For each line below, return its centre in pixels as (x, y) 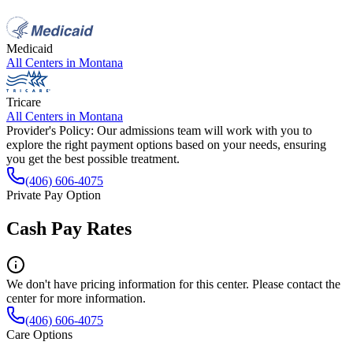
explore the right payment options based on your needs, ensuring (166, 144)
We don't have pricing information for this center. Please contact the (173, 284)
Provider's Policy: (50, 130)
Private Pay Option (54, 195)
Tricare (24, 102)
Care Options (39, 334)
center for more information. (76, 298)
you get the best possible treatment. (93, 158)
